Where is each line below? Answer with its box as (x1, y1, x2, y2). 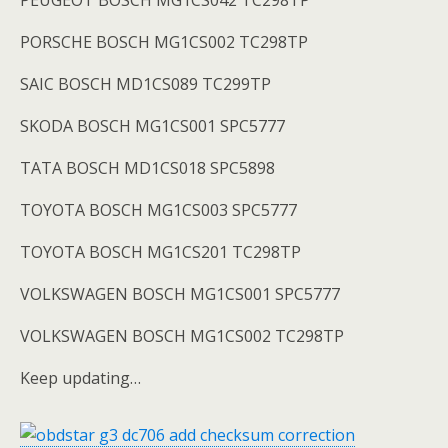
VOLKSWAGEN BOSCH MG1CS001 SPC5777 (20, 283, 340, 305)
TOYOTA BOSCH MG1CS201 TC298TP (20, 241, 301, 263)
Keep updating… (20, 367, 141, 389)
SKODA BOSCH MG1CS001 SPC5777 (20, 115, 285, 137)
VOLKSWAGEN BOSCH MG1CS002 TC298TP (20, 325, 344, 347)
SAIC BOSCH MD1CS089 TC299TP (20, 73, 271, 95)
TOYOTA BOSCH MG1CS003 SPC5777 (20, 199, 297, 221)
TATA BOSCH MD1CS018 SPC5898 (20, 157, 275, 179)
